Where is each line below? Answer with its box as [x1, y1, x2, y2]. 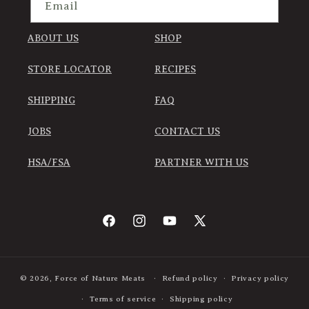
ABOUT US [28, 33, 79, 43]
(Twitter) [192, 240, 231, 251]
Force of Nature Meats [54, 273, 146, 282]
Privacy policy [231, 274, 290, 282]
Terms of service [90, 295, 157, 303]
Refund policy [161, 274, 218, 282]
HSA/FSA [28, 157, 70, 168]
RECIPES [154, 64, 196, 74]
